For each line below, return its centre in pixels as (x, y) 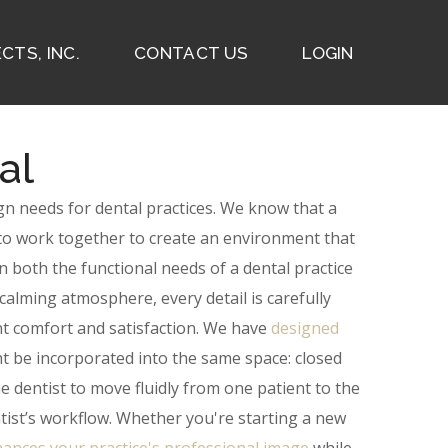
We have (237, 328)
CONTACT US (191, 52)
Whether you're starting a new (230, 418)
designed (305, 328)
